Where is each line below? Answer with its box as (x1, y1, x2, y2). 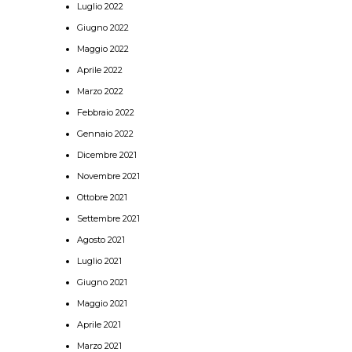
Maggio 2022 (77, 43, 129, 54)
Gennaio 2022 (77, 128, 134, 139)
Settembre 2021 (77, 213, 140, 224)
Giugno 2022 (77, 22, 129, 33)
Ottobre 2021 (77, 192, 127, 203)
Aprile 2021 (77, 319, 121, 330)
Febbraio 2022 (77, 107, 134, 118)
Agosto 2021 (77, 234, 125, 245)
